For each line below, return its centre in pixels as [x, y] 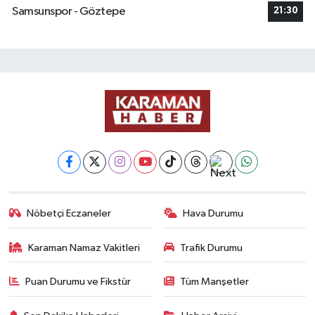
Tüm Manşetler [214, 282]
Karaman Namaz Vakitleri [84, 247]
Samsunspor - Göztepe [69, 11]
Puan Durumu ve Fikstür [78, 282]
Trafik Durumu [211, 247]
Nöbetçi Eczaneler [69, 213]
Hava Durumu [213, 213]
